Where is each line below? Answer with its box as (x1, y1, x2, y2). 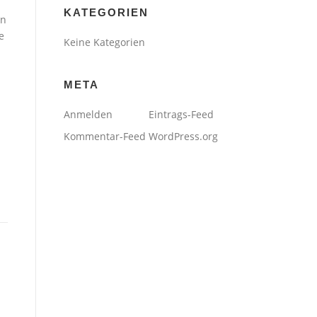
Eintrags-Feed (149, 107, 214, 121)
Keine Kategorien (64, 35, 145, 49)
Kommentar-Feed (64, 129, 146, 143)
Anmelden (64, 107, 113, 121)
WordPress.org (149, 129, 218, 143)
